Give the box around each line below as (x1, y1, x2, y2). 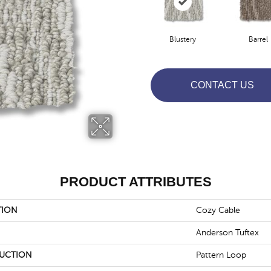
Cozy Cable (196, 206, 240, 215)
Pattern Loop (196, 250, 246, 260)
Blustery (169, 34, 196, 44)
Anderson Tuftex (196, 228, 259, 237)
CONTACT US (190, 80, 254, 91)
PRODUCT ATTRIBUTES (59, 174, 212, 189)
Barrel (248, 34, 268, 44)
